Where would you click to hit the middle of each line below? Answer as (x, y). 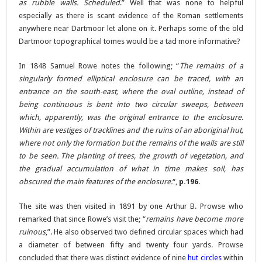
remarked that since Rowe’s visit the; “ (82, 219)
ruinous (32, 232)
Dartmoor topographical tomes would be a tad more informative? (130, 41)
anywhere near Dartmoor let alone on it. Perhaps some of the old (131, 28)
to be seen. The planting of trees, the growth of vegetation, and (131, 156)
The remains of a (211, 65)
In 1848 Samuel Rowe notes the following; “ (99, 65)
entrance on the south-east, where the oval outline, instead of (131, 91)
